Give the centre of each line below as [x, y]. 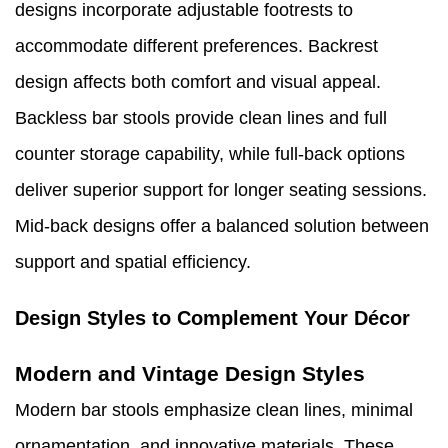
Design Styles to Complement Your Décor [212, 318]
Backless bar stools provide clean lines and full [201, 118]
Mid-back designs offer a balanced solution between [222, 226]
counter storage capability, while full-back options [210, 154]
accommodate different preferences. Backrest [196, 46]
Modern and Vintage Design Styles [190, 374]
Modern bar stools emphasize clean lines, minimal [214, 410]
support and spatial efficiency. [133, 262]
